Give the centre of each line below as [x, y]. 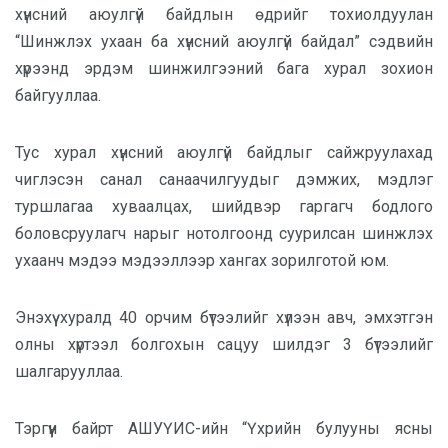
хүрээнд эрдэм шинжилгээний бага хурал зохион [224, 68]
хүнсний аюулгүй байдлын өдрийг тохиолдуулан [224, 14]
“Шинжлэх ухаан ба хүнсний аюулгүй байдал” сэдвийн [224, 41]
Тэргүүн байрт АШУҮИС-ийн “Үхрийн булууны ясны [224, 428]
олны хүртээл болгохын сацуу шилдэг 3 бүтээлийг [224, 344]
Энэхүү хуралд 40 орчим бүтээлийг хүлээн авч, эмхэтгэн [224, 317]
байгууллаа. [58, 95]
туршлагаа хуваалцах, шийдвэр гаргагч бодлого [224, 206]
